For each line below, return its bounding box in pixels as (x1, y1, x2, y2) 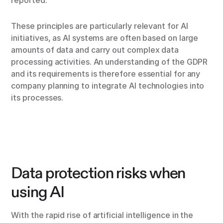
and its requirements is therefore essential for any (11, 69, 201, 79)
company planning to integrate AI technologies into (11, 81, 205, 91)
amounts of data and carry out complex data (11, 45, 179, 55)
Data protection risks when (11, 163, 186, 183)
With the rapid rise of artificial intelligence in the (11, 210, 194, 221)
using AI (11, 182, 64, 202)
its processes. (11, 93, 64, 103)
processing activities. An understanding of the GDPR (11, 57, 208, 67)
